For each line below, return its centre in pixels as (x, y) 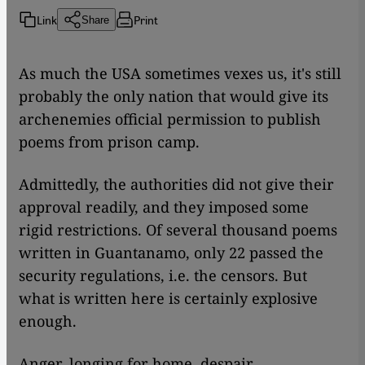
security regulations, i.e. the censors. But (163, 276)
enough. (48, 321)
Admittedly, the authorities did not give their (176, 185)
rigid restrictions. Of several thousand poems (178, 230)
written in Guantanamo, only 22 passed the (171, 253)
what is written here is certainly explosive (168, 299)
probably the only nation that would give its (174, 97)
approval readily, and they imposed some (164, 207)
